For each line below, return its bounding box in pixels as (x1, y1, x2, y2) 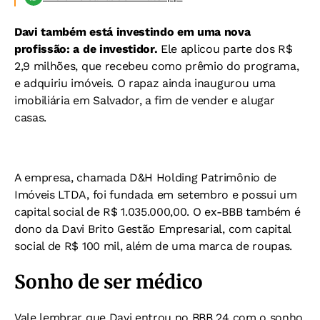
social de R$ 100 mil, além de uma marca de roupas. (14, 239, 292, 254)
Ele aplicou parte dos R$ (157, 42, 293, 56)
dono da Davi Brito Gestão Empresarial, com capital (14, 222, 291, 236)
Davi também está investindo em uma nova (14, 25, 251, 39)
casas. (14, 111, 47, 125)
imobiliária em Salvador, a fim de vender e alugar (14, 94, 275, 108)
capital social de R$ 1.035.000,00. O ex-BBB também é (14, 205, 301, 219)
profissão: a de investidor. (14, 42, 158, 56)
